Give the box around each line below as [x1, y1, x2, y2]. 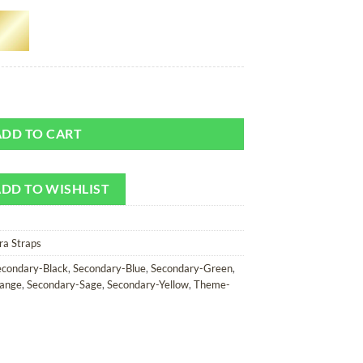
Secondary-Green [151, 261, 233, 275]
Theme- [194, 277, 230, 291]
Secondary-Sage [27, 277, 102, 291]
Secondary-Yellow [107, 277, 189, 291]
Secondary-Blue [73, 261, 146, 275]
